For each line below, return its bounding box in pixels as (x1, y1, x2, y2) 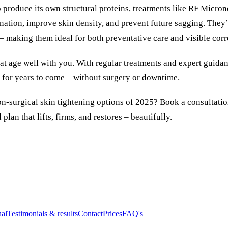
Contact (78, 209, 103, 218)
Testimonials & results (7, 209, 78, 218)
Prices (103, 209, 122, 218)
